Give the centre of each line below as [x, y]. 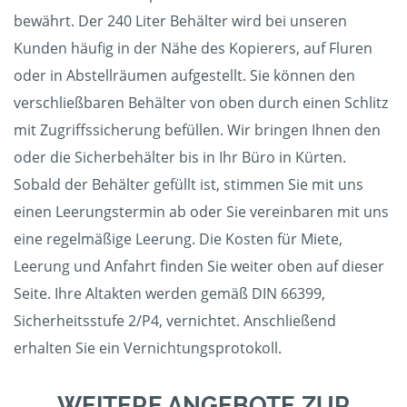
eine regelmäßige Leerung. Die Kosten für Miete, [178, 239]
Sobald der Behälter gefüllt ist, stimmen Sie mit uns [189, 185]
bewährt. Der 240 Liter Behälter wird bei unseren [180, 21]
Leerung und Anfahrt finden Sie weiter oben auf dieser [199, 267]
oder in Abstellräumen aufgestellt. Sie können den [184, 76]
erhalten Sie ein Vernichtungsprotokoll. [148, 348]
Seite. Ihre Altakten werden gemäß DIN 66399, [169, 294]
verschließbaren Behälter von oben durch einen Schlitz [201, 103]
